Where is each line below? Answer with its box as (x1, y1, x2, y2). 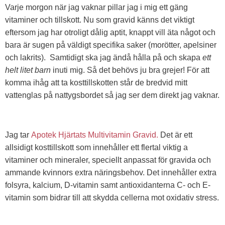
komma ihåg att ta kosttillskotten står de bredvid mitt (5, 78, 187, 87)
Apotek (31, 130, 56, 139)
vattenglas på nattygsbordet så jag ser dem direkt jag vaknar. (5, 90, 219, 99)
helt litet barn (5, 65, 51, 74)
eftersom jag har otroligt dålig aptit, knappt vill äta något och (5, 28, 215, 37)
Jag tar (5, 130, 31, 139)
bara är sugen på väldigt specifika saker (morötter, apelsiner (5, 40, 216, 49)
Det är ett (158, 130, 192, 139)
